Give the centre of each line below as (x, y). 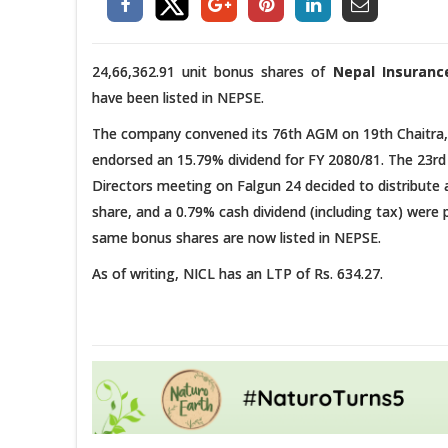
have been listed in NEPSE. (178, 97)
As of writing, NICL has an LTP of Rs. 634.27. (237, 273)
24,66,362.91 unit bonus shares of (212, 71)
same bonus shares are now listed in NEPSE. (236, 237)
